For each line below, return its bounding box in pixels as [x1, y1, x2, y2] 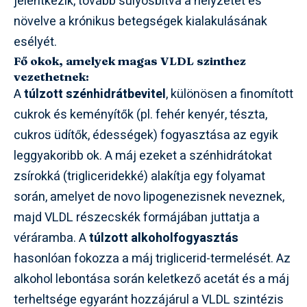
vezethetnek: [14, 69, 89, 84]
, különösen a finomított [166, 85, 293, 103]
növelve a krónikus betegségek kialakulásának [14, 12, 267, 31]
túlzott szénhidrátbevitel [24, 85, 166, 103]
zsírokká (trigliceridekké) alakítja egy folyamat [14, 167, 265, 186]
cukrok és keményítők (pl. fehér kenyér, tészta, [14, 106, 267, 124]
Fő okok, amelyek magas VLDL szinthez [14, 53, 246, 68]
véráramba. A [14, 229, 89, 247]
